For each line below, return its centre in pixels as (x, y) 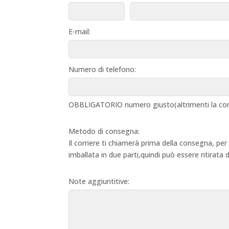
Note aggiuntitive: (99, 181)
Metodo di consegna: (104, 131)
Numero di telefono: (102, 69)
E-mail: (80, 31)
